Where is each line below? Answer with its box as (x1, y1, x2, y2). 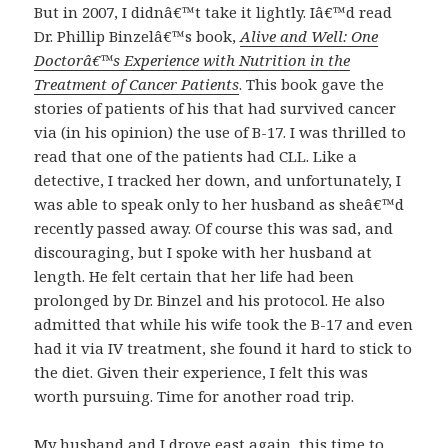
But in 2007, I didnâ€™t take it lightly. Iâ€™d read (34, 2, 393, 23)
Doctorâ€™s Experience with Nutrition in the (34, 50, 351, 71)
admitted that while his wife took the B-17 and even (34, 314, 414, 335)
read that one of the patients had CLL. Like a (34, 146, 358, 167)
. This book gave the (239, 74, 385, 95)
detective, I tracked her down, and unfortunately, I (34, 170, 402, 191)
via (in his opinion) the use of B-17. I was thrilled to (34, 122, 407, 143)
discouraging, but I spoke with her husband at (34, 242, 373, 263)
